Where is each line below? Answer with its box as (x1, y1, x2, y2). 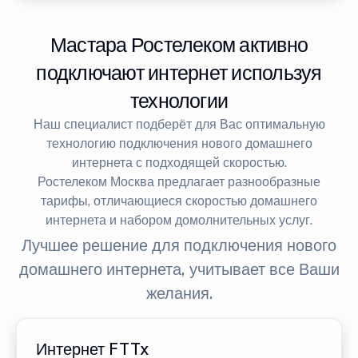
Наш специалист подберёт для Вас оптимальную (33, 117, 325, 133)
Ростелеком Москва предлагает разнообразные (38, 174, 320, 190)
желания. (145, 284, 213, 304)
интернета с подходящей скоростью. (71, 155, 287, 171)
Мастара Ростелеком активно (50, 33, 308, 58)
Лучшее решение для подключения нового (22, 236, 336, 256)
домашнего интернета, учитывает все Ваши (18, 260, 340, 280)
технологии (129, 89, 229, 113)
